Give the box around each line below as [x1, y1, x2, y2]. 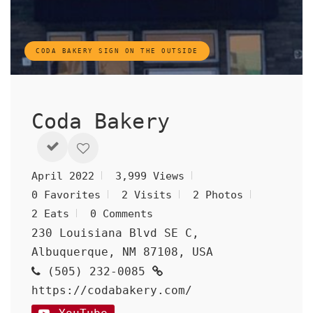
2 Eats [31, 208, 69, 220]
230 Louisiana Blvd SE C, [31, 226, 199, 240]
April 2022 [31, 170, 94, 182]
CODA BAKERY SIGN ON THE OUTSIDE [36, 48, 198, 54]
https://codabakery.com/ [31, 284, 192, 297]
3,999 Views [115, 170, 184, 182]
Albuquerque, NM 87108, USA [31, 245, 213, 259]
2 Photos [193, 189, 243, 201]
